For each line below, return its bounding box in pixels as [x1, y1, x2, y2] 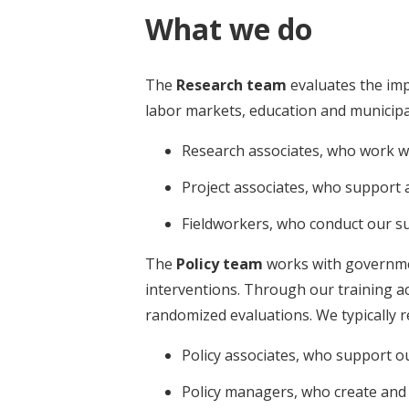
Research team [176, 74, 287, 95]
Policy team [176, 253, 263, 274]
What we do [145, 9, 312, 49]
